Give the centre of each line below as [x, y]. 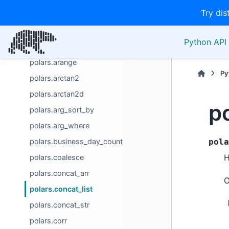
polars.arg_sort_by [62, 110]
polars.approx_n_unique [71, 46]
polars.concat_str [60, 205]
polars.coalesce [57, 157]
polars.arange [53, 62]
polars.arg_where [60, 125]
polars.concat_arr [60, 173]
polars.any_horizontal [66, 30]
